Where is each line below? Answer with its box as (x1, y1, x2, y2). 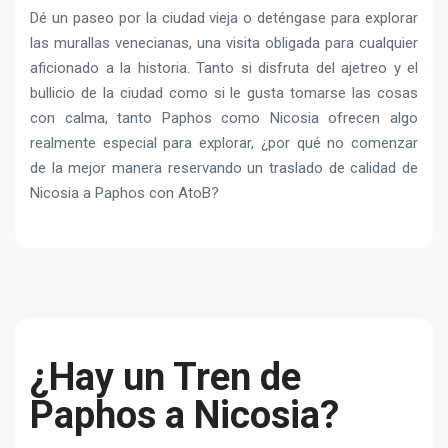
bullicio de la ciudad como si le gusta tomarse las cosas (30, 83, 418, 102)
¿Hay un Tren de (30, 354, 301, 399)
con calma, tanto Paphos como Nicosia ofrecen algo (30, 108, 418, 127)
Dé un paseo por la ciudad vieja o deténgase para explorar (30, 8, 418, 27)
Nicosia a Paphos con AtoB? (30, 183, 219, 202)
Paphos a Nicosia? (30, 392, 339, 437)
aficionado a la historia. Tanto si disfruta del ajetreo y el (30, 58, 418, 77)
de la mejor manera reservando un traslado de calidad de (30, 158, 418, 177)
